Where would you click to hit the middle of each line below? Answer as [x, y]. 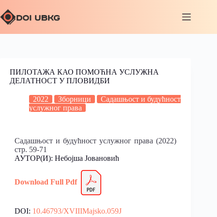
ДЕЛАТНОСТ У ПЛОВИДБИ [60, 81]
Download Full [39, 182]
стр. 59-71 [31, 149]
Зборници [75, 99]
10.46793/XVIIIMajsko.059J [77, 211]
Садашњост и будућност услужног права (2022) [96, 141]
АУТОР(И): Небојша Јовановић [67, 158]
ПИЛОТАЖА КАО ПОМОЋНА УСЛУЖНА [84, 72]
